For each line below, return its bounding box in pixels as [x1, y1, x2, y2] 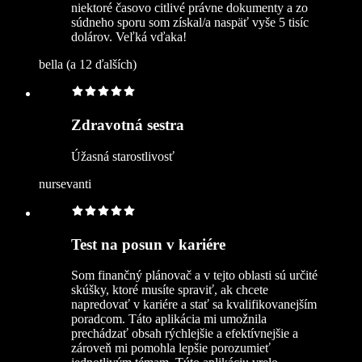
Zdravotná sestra [71, 116, 184, 134]
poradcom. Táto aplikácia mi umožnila [71, 312, 267, 326]
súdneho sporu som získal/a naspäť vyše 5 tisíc [71, 15, 309, 30]
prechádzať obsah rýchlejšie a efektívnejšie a [71, 326, 298, 341]
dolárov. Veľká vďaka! [71, 30, 187, 44]
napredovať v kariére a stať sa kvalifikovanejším [71, 297, 317, 312]
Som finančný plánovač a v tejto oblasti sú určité [71, 268, 318, 283]
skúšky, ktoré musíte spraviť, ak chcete [71, 283, 268, 297]
